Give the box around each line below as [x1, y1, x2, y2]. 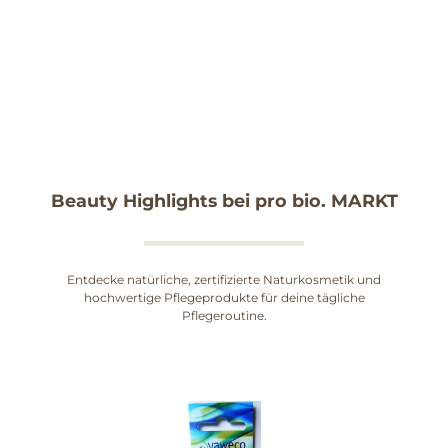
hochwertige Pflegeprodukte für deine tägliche [83, 290, 365, 306]
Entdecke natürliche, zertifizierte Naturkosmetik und [67, 272, 381, 288]
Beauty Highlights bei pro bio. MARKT [50, 190, 398, 212]
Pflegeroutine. [181, 308, 267, 324]
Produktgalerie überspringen [64, 388, 238, 404]
